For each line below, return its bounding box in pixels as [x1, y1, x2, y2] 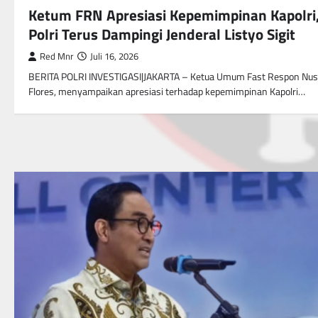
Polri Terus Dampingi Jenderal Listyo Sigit [28, 23, 295, 46]
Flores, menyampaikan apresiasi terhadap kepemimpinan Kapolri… [28, 84, 305, 100]
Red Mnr [40, 50, 74, 64]
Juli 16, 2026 [90, 50, 138, 64]
